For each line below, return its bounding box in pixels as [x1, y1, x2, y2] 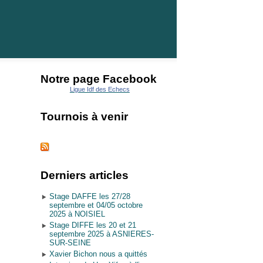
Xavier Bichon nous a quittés [49, 249, 147, 258]
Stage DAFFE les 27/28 [49, 192, 130, 201]
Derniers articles [40, 169, 129, 181]
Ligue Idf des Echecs [69, 86, 130, 93]
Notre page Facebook [40, 73, 157, 85]
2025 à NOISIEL [49, 210, 105, 218]
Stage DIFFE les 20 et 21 [49, 221, 136, 230]
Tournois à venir [40, 110, 128, 123]
